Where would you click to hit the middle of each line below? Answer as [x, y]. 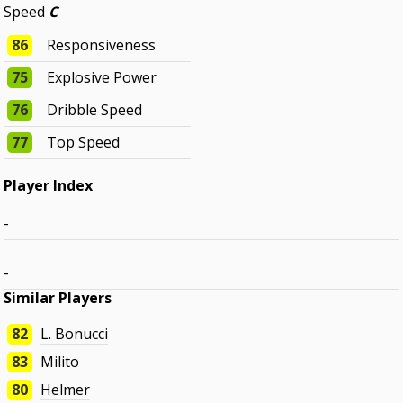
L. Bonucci [75, 334]
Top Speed [84, 143]
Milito [60, 362]
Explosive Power [102, 78]
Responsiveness [102, 45]
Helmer [66, 390]
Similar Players [58, 298]
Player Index [49, 186]
